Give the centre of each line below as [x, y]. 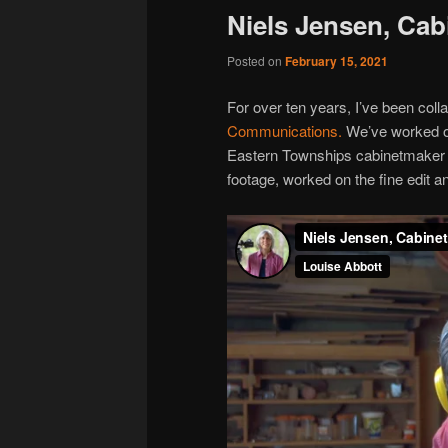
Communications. [284, 130]
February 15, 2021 [336, 61]
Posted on [255, 61]
